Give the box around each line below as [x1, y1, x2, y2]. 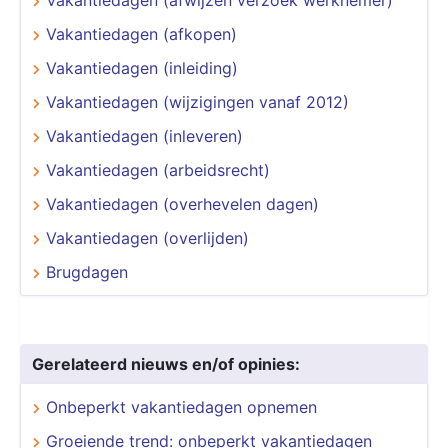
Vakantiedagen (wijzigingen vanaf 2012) [46, 91, 349, 112]
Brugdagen [46, 261, 128, 282]
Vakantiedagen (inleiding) [46, 57, 238, 78]
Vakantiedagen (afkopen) [46, 23, 237, 44]
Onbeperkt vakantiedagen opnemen [46, 396, 317, 417]
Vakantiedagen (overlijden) [46, 227, 249, 248]
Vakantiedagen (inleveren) [46, 125, 243, 146]
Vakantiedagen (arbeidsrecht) [46, 159, 270, 180]
